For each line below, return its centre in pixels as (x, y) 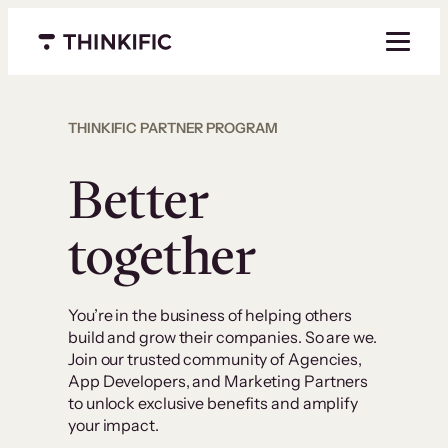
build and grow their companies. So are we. (222, 337)
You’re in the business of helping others (210, 315)
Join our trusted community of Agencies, (215, 359)
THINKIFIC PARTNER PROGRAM (173, 128)
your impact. (115, 425)
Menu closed (84, 51)
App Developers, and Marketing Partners (218, 381)
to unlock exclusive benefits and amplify (213, 403)
